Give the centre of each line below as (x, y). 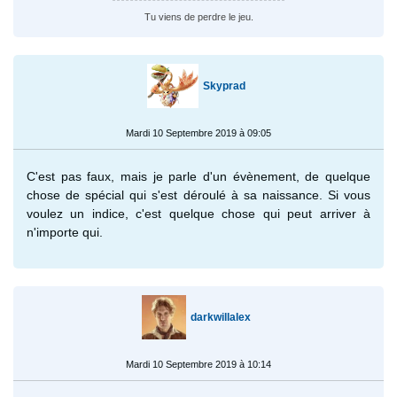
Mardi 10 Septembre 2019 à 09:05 (198, 132)
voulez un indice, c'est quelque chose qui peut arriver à (198, 213)
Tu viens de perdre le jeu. (198, 16)
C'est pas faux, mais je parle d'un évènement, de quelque (198, 176)
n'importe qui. (65, 232)
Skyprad (225, 86)
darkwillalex (220, 317)
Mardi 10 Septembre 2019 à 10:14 (198, 364)
